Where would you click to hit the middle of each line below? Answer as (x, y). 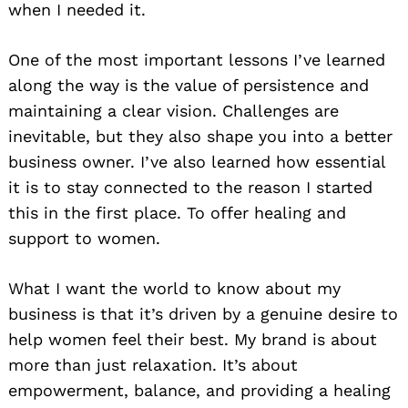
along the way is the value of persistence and (189, 86)
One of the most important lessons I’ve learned (197, 60)
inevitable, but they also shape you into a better (200, 137)
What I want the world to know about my (174, 289)
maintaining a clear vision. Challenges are (173, 111)
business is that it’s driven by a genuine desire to (203, 314)
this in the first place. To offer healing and (177, 213)
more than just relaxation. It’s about (153, 365)
